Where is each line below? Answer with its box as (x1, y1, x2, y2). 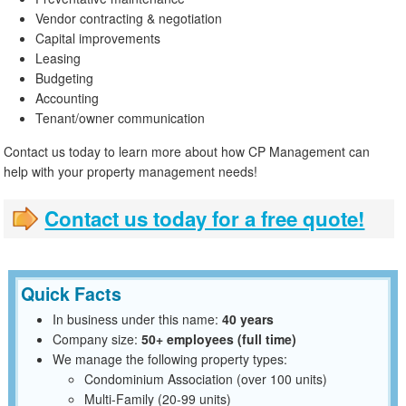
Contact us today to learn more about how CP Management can (4, 142, 371, 161)
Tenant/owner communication (35, 108, 206, 127)
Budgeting (35, 68, 94, 87)
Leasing (35, 48, 82, 67)
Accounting (35, 88, 100, 107)
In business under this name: (52, 310, 222, 329)
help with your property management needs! (4, 162, 258, 181)
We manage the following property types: (52, 350, 287, 369)
